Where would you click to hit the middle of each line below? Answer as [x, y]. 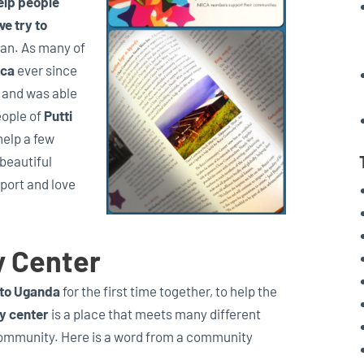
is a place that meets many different [155, 313]
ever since [46, 69]
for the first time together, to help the [169, 290]
